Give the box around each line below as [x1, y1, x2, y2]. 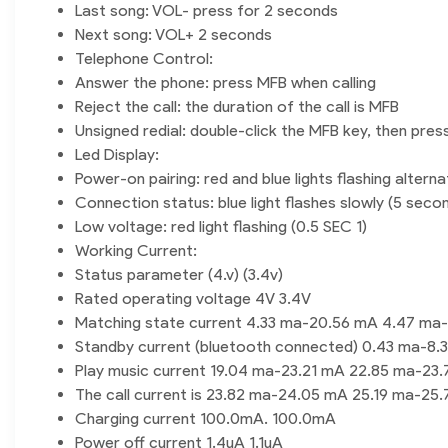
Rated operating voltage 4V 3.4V [75, 289, 311, 309]
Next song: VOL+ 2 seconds [75, 25, 272, 45]
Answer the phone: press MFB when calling [75, 73, 376, 93]
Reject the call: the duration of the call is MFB [75, 97, 399, 117]
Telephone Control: [75, 49, 213, 69]
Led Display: [75, 145, 159, 165]
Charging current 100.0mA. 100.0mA [75, 409, 336, 429]
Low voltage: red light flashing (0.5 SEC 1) [75, 217, 367, 237]
